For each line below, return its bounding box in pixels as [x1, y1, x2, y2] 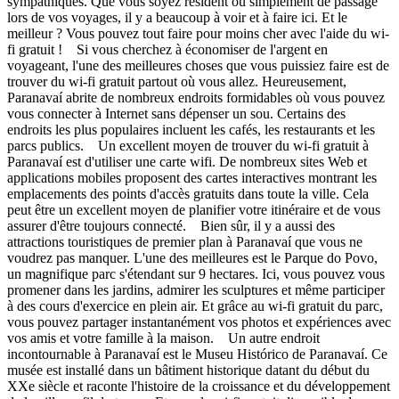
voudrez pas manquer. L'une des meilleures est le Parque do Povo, [7, 249, 378, 265]
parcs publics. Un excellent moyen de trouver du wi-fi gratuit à [7, 137, 369, 153]
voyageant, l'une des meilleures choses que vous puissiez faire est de [7, 57, 389, 73]
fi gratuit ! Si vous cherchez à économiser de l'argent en [7, 41, 328, 57]
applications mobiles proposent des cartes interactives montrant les [7, 169, 377, 185]
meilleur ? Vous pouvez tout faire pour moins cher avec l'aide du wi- [7, 25, 389, 41]
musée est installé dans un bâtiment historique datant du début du [7, 362, 370, 378]
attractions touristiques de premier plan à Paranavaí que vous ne [7, 233, 362, 249]
